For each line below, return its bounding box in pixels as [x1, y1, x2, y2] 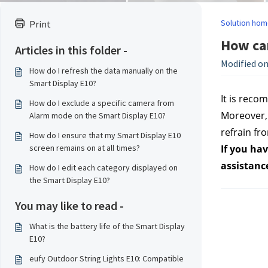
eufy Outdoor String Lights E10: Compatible [29, 253, 184, 264]
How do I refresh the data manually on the [29, 65, 178, 76]
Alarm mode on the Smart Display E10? [29, 110, 166, 121]
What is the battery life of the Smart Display [29, 221, 185, 232]
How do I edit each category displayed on [29, 162, 178, 173]
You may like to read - [15, 198, 124, 213]
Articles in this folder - [15, 42, 127, 57]
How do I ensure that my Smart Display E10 [29, 130, 181, 141]
